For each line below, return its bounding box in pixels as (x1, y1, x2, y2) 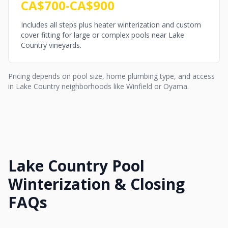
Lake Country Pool (8, 155, 145, 176)
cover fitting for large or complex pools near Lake (21, 30, 184, 40)
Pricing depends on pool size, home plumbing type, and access (8, 71, 215, 81)
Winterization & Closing (8, 174, 185, 194)
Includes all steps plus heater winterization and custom (21, 20, 201, 30)
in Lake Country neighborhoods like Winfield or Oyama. (8, 81, 189, 91)
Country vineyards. (21, 40, 81, 50)
